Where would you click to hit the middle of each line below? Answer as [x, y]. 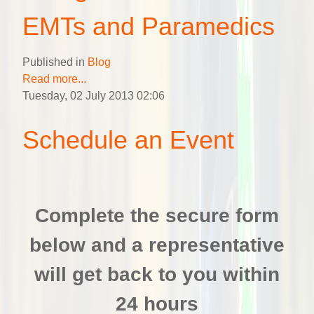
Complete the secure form [157, 215]
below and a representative [157, 245]
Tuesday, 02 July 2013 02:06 [94, 95]
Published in [54, 62]
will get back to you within [157, 274]
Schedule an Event [128, 139]
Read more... [54, 78]
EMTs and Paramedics [149, 26]
